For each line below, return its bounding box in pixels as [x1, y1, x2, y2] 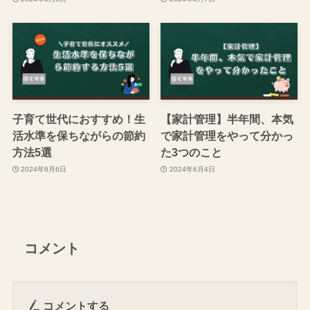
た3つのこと [161, 146, 223, 159]
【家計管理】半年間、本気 [161, 113, 294, 126]
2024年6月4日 [169, 165, 215, 173]
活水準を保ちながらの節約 [12, 129, 145, 143]
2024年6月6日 [21, 165, 67, 173]
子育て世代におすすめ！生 [12, 113, 145, 126]
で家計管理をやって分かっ [161, 129, 294, 143]
